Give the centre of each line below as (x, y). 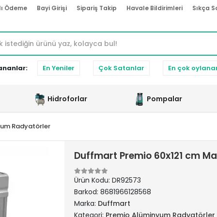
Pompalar (164, 99)
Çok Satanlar (121, 68)
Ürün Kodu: (93, 180)
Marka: (86, 203)
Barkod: (87, 192)
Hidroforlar (67, 99)
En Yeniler (59, 68)
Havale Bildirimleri (155, 8)
